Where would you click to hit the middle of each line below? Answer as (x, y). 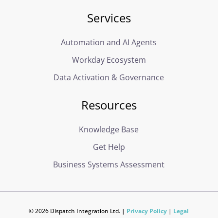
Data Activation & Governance (109, 78)
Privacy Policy (147, 211)
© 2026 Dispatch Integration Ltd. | (78, 211)
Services (109, 18)
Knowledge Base (109, 129)
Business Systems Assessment (109, 164)
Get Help (109, 147)
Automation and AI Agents (109, 43)
